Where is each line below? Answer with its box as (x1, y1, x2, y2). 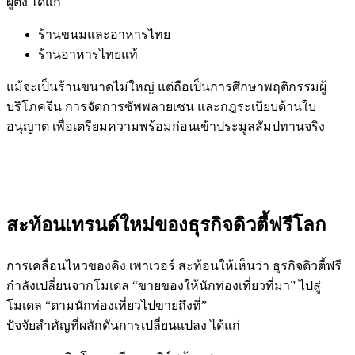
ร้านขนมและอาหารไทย (38, 28, 170, 42)
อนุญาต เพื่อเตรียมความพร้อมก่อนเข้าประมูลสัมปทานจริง (6, 120, 325, 134)
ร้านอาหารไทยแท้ (38, 48, 138, 62)
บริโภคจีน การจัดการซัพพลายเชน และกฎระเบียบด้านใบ (6, 100, 316, 114)
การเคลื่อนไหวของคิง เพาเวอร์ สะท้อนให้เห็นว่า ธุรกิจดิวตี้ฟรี (6, 258, 342, 273)
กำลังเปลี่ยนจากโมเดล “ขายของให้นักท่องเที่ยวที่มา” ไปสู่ (6, 278, 321, 292)
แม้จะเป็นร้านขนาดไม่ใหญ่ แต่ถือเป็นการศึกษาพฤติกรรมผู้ (6, 80, 326, 94)
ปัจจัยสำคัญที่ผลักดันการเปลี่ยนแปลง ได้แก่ (6, 318, 240, 332)
